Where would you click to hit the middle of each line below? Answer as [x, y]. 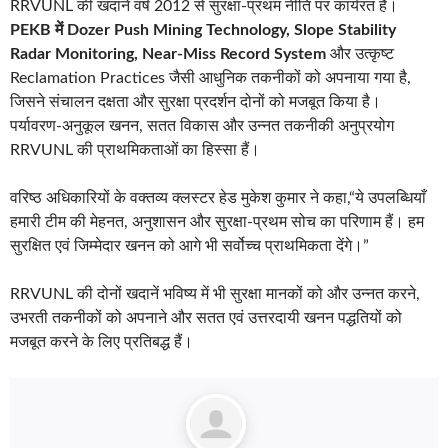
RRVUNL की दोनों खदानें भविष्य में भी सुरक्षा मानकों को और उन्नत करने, [215, 293]
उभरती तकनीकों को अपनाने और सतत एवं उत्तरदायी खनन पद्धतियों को [206, 317]
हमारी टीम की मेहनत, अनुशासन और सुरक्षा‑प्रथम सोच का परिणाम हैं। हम [217, 221]
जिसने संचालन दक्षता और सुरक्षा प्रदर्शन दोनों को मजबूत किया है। [195, 101]
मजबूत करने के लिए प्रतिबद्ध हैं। [101, 341]
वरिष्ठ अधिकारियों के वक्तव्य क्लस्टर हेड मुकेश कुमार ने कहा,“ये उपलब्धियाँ [218, 197]
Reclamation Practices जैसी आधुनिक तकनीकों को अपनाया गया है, [210, 77]
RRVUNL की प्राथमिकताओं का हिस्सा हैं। [135, 149]
